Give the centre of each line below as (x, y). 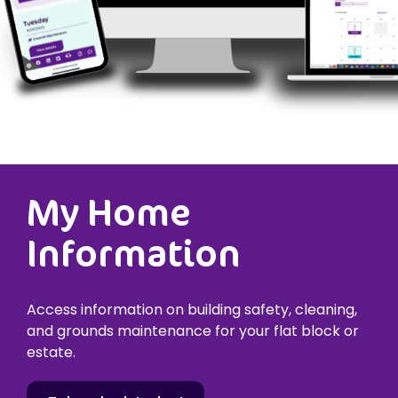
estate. (51, 352)
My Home (109, 211)
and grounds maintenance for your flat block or (193, 331)
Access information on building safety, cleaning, (192, 310)
